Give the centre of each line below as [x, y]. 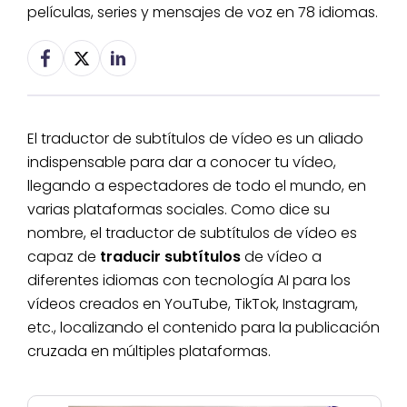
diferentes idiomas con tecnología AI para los [189, 281]
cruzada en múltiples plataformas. [149, 352]
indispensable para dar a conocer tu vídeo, [182, 163]
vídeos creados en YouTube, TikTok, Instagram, [193, 304]
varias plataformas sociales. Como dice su [179, 210]
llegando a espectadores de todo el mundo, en [197, 186]
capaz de [64, 257]
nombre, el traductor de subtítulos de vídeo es [192, 233]
